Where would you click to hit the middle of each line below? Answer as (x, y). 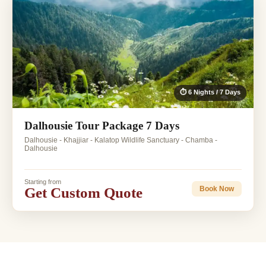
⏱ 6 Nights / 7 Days (210, 92)
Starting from (43, 181)
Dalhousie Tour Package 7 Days (102, 125)
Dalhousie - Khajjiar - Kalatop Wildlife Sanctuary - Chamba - (121, 140)
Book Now (217, 189)
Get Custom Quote (83, 192)
